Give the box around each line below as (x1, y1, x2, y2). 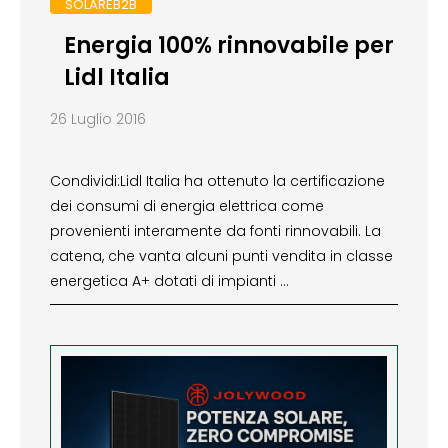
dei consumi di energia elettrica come (50, 195, 324, 216)
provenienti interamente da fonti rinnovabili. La (50, 220, 381, 241)
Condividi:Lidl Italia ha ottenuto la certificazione (50, 170, 385, 191)
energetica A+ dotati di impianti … (50, 270, 289, 291)
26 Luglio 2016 (50, 108, 146, 129)
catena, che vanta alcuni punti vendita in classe (50, 245, 393, 266)
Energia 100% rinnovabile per (63, 29, 394, 61)
